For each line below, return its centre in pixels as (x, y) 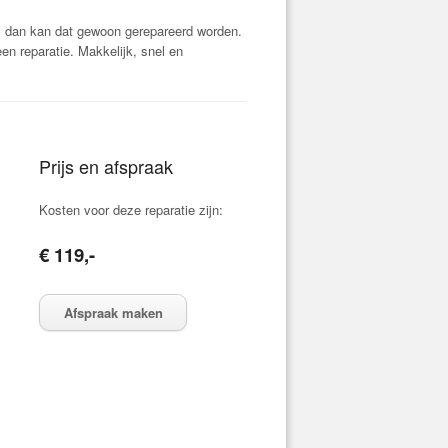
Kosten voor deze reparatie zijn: (131, 209)
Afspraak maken (113, 312)
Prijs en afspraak (106, 166)
